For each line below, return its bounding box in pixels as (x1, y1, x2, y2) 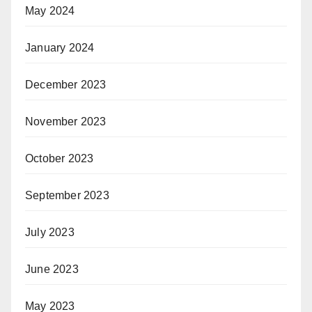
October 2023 (25, 153, 94, 164)
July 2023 (25, 226, 75, 238)
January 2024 (25, 42, 95, 54)
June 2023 (25, 263, 79, 275)
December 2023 (25, 79, 107, 91)
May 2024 (25, 5, 75, 17)
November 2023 (25, 116, 107, 127)
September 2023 (25, 189, 109, 201)
